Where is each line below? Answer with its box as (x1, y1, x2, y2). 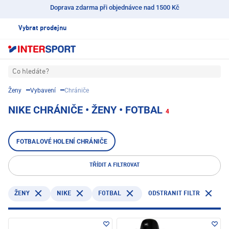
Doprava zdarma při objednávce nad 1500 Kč (50, 4, 179, 11)
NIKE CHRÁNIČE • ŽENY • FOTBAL (8, 104, 163, 117)
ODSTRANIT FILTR (148, 190, 200, 197)
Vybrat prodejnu (18, 25, 66, 32)
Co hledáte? (12, 68, 49, 76)
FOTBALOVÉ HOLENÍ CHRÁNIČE (16, 138, 107, 146)
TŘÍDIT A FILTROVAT (89, 163, 140, 169)
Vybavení (30, 87, 56, 95)
